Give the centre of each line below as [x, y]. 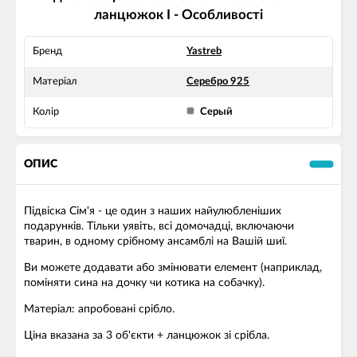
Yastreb [204, 52]
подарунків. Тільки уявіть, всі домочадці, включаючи [159, 227]
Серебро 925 [218, 82]
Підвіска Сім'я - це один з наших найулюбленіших [153, 212]
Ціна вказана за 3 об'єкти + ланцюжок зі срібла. [147, 336]
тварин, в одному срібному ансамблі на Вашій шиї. [155, 242]
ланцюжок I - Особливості [178, 15]
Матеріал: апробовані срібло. [99, 310]
